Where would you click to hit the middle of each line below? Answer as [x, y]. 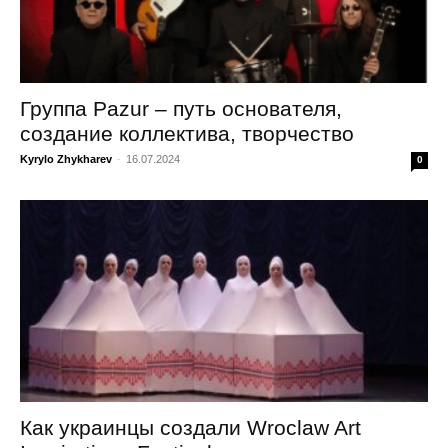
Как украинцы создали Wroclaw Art [190, 427]
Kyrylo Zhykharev [66, 159]
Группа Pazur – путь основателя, [181, 109]
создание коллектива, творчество [187, 134]
